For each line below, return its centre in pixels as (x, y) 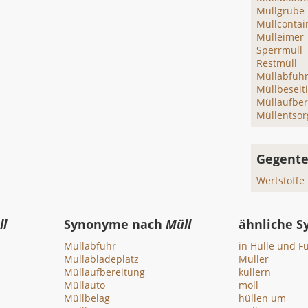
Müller (253, 259)
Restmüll (277, 63)
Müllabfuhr (90, 246)
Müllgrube (281, 11)
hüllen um (262, 298)
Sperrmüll (280, 50)
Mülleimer (280, 37)
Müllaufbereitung (105, 272)
